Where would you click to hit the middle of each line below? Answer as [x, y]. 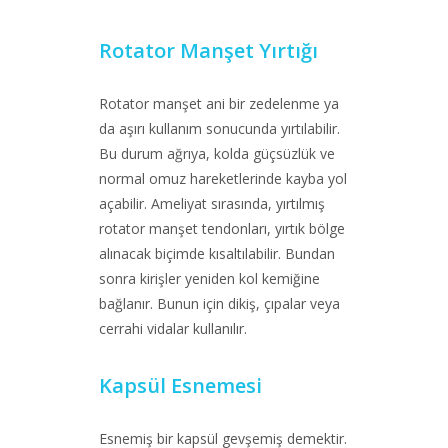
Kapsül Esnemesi [180, 385]
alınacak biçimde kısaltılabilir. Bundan [217, 253]
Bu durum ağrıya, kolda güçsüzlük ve [217, 153]
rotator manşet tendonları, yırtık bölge [222, 228]
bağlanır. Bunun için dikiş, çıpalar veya [219, 303]
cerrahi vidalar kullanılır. [173, 328]
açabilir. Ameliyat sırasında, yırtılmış [212, 203]
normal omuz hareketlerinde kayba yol [223, 178]
